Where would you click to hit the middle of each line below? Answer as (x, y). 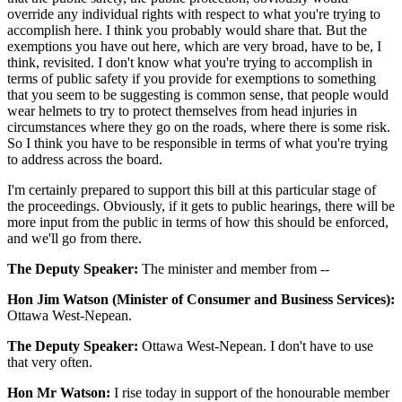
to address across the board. (85, 159)
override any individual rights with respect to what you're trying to (194, 13)
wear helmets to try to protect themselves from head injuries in (182, 110)
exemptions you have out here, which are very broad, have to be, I (194, 46)
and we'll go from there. (74, 238)
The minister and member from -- (234, 268)
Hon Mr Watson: (59, 392)
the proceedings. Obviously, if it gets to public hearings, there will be (201, 205)
